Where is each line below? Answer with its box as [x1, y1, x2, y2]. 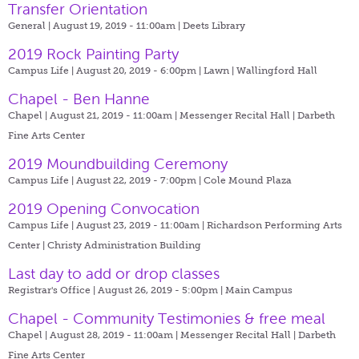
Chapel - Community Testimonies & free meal [8, 309, 325, 327]
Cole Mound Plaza [204, 174, 292, 186]
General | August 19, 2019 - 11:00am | [8, 19, 183, 31]
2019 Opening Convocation [8, 200, 200, 217]
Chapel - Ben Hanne [8, 90, 150, 107]
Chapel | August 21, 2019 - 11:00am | [8, 109, 179, 121]
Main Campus [225, 284, 292, 296]
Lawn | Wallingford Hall [204, 64, 317, 76]
